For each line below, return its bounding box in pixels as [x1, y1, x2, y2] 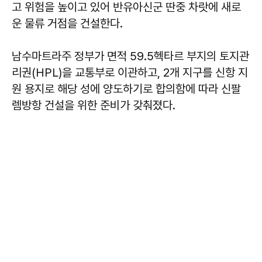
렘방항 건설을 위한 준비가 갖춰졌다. [12, 98, 175, 112]
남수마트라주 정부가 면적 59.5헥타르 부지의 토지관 [12, 49, 249, 63]
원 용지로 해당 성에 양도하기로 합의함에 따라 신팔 [12, 82, 241, 96]
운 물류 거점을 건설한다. [12, 16, 123, 30]
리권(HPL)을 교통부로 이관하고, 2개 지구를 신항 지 [12, 65, 248, 80]
